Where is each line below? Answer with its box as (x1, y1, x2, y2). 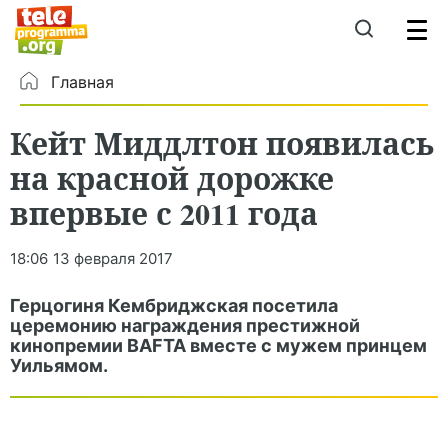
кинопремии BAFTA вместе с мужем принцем (10, 335, 427, 356)
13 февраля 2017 (53, 249, 173, 268)
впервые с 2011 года (10, 191, 318, 235)
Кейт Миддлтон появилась (10, 121, 434, 165)
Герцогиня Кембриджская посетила (10, 295, 338, 316)
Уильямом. (10, 355, 108, 376)
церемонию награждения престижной (10, 315, 360, 336)
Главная (51, 72, 114, 92)
